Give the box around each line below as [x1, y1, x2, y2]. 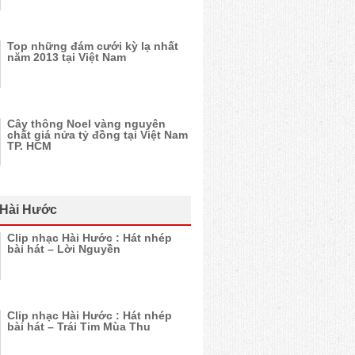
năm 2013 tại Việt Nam [7, 51, 126, 63]
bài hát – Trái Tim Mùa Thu [7, 320, 151, 333]
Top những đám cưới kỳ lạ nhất [7, 40, 178, 52]
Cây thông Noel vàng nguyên [7, 117, 166, 130]
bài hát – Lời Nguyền [7, 242, 120, 255]
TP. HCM [7, 139, 52, 152]
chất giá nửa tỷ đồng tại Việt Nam [7, 128, 188, 141]
